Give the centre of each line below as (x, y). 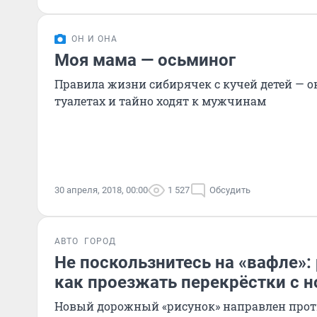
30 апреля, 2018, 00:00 (101, 190)
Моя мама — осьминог (145, 60)
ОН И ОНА (94, 39)
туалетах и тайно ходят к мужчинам (160, 101)
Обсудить (230, 190)
